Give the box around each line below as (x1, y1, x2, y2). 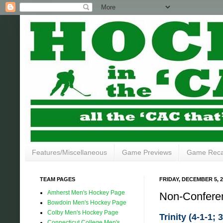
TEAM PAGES (40, 176, 75, 182)
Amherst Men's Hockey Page (47, 189, 125, 196)
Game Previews (122, 148, 172, 157)
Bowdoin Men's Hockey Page (47, 199, 126, 206)
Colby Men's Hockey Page (47, 209, 118, 216)
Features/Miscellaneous (32, 148, 107, 157)
